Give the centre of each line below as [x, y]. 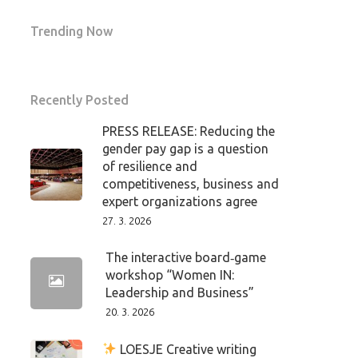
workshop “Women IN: [169, 275]
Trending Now [71, 31]
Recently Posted [79, 100]
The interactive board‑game [185, 257]
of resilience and [149, 166]
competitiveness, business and [190, 184]
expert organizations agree [179, 201]
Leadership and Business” [179, 292]
